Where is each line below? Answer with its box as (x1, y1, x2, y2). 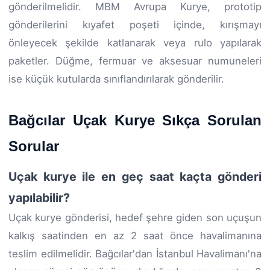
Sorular (8, 137, 59, 154)
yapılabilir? (8, 190, 70, 205)
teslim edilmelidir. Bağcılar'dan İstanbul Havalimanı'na (8, 247, 262, 260)
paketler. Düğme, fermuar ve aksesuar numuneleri (8, 54, 262, 67)
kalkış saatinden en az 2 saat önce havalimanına (8, 229, 262, 242)
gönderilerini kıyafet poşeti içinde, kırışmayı (8, 18, 262, 31)
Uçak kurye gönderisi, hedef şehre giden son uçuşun (8, 211, 262, 224)
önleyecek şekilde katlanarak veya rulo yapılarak (8, 36, 262, 49)
